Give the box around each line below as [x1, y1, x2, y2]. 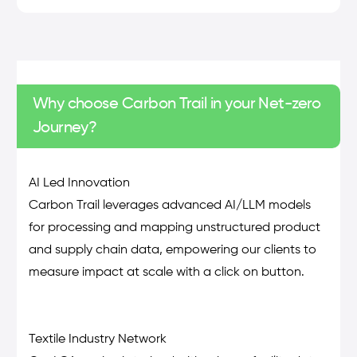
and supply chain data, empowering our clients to [28, 244, 316, 257]
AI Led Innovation [28, 177, 130, 190]
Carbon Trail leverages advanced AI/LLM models [28, 199, 311, 213]
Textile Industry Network [28, 333, 167, 347]
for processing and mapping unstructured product [28, 222, 320, 235]
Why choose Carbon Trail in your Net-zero [32, 96, 321, 113]
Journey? [32, 120, 97, 137]
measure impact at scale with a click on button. [28, 266, 304, 280]
